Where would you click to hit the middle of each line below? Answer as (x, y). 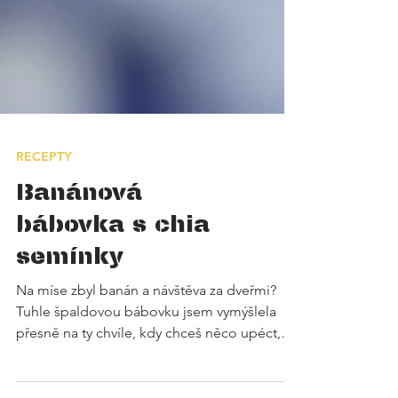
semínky (70, 290)
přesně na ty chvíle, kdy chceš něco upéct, (148, 368)
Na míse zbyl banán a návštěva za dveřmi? (146, 326)
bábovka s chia (113, 258)
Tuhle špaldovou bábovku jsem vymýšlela (146, 347)
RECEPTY (44, 192)
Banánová (79, 226)
